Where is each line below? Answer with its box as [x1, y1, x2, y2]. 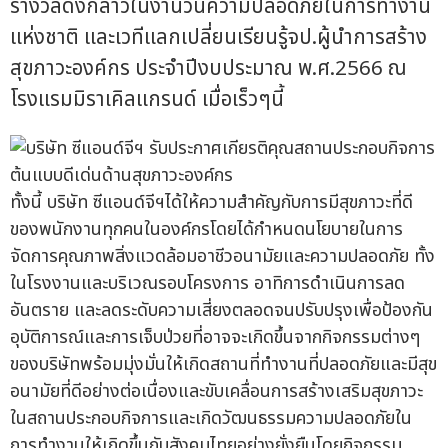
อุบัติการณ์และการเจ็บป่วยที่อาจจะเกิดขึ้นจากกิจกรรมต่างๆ [10, 324, 420, 352]
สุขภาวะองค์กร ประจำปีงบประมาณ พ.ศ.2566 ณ [10, 52, 407, 84]
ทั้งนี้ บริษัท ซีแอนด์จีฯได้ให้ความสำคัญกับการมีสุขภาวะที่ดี [10, 189, 413, 217]
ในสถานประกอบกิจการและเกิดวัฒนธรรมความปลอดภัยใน [10, 405, 412, 433]
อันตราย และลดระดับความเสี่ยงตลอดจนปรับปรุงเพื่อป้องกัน [10, 297, 433, 325]
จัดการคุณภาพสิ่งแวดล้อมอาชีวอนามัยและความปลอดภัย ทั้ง [10, 243, 435, 271]
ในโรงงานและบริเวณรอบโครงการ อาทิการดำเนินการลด [10, 270, 405, 298]
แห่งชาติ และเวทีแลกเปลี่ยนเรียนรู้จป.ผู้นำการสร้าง [10, 21, 427, 53]
